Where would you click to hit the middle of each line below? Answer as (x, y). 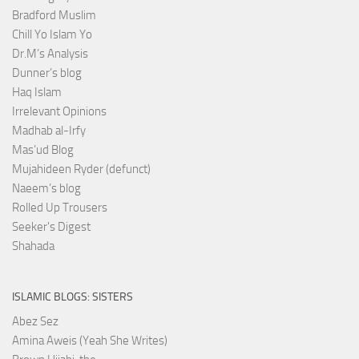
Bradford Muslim (54, 15)
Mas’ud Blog (43, 149)
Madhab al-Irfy (49, 130)
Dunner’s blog (47, 73)
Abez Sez (35, 321)
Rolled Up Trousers (60, 207)
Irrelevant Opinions (59, 111)
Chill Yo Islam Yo (52, 34)
